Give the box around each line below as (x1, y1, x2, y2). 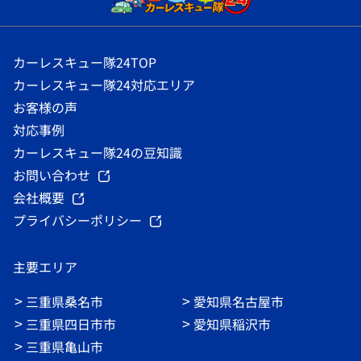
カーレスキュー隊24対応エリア (12, 74, 195, 94)
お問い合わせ (12, 164, 90, 185)
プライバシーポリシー (12, 210, 142, 230)
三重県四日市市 (25, 313, 116, 334)
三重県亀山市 (25, 336, 103, 356)
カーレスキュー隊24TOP (12, 52, 156, 72)
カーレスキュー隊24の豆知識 (12, 142, 182, 162)
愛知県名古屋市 (193, 291, 284, 311)
